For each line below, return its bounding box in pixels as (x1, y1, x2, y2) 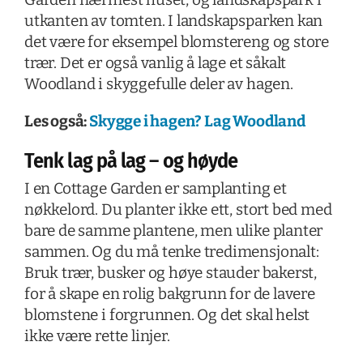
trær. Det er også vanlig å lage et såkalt (23, 53, 287, 72)
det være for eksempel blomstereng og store (23, 32, 330, 51)
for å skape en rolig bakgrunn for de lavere (23, 284, 315, 303)
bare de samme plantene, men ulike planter (23, 220, 323, 240)
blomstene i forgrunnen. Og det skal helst (23, 305, 310, 324)
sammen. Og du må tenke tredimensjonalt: (23, 241, 319, 261)
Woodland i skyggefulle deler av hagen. (23, 74, 293, 93)
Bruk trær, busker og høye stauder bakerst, (23, 263, 318, 282)
